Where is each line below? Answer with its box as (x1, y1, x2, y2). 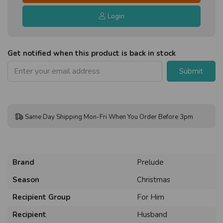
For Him (137, 192, 164, 202)
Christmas (137, 174, 170, 185)
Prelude (137, 157, 164, 167)
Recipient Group (12, 192, 70, 202)
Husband (137, 209, 167, 220)
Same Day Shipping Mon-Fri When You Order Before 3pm (25, 112, 194, 121)
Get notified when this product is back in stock (7, 48, 176, 58)
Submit (179, 66, 203, 76)
